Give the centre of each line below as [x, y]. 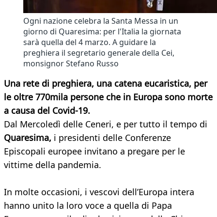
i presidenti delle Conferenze [111, 138]
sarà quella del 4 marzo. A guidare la [90, 42]
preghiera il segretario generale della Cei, [99, 53]
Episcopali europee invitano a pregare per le [94, 151]
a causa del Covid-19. [47, 111]
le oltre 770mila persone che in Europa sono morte [108, 97]
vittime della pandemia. [53, 165]
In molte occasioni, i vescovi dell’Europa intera [99, 192]
